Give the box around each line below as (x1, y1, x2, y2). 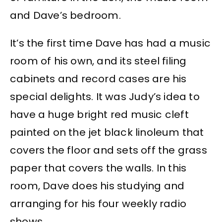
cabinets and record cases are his (10, 72, 187, 86)
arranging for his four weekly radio (10, 197, 187, 211)
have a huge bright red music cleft (10, 108, 189, 122)
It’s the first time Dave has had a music (10, 36, 211, 51)
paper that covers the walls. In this (10, 161, 187, 175)
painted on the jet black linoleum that (10, 125, 204, 140)
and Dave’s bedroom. (10, 8, 121, 22)
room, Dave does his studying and (10, 179, 185, 193)
